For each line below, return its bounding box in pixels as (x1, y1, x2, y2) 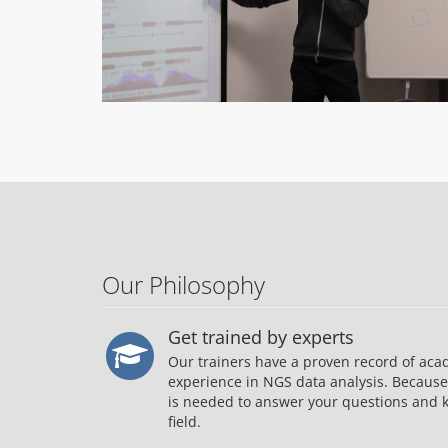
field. (168, 412, 201, 432)
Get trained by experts (168, 325, 354, 350)
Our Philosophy (102, 268, 265, 302)
